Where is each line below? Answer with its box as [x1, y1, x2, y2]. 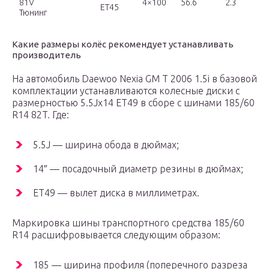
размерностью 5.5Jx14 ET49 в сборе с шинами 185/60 [12, 97, 255, 109]
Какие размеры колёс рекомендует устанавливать [12, 39, 234, 50]
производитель [12, 50, 81, 61]
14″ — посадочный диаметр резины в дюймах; [33, 163, 243, 175]
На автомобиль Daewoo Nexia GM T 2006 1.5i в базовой [12, 73, 257, 85]
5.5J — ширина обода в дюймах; [33, 139, 179, 151]
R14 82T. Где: [12, 109, 69, 121]
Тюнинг [19, 8, 47, 18]
